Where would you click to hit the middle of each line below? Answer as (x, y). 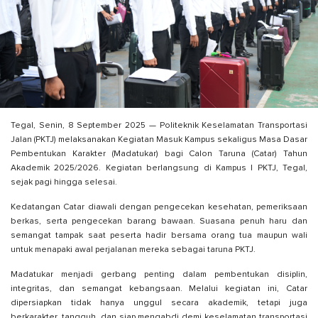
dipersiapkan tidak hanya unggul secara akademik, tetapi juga (159, 303)
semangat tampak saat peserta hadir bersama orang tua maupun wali (159, 236)
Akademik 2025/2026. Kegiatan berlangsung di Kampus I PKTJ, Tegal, (159, 169)
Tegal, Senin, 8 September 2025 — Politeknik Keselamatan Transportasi (159, 126)
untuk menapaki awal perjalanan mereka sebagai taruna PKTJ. (133, 250)
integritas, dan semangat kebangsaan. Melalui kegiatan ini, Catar (159, 289)
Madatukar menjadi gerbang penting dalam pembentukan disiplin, (159, 275)
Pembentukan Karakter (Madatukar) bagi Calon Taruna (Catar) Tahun (159, 154)
